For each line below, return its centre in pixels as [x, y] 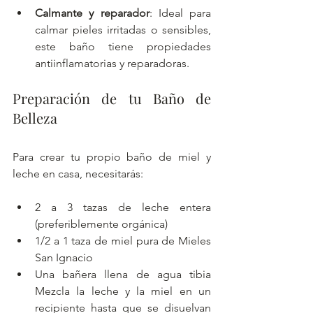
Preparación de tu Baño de [112, 98]
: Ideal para [180, 13]
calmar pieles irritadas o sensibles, [123, 29]
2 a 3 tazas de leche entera [123, 207]
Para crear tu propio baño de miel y [112, 156]
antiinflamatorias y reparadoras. [112, 63]
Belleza [35, 117]
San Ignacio [64, 257]
